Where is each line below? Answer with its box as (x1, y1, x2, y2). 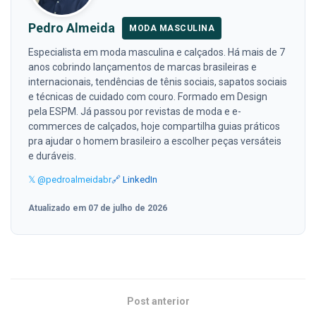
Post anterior (126, 296, 190, 307)
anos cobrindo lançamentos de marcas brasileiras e (28, 61, 257, 73)
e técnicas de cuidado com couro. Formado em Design (28, 91, 267, 102)
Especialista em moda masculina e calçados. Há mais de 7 (28, 47, 285, 58)
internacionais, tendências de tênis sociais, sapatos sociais (28, 76, 287, 87)
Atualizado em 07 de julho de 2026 (28, 203, 167, 213)
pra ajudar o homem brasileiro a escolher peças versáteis (28, 135, 281, 147)
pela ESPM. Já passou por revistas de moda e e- (28, 106, 241, 117)
